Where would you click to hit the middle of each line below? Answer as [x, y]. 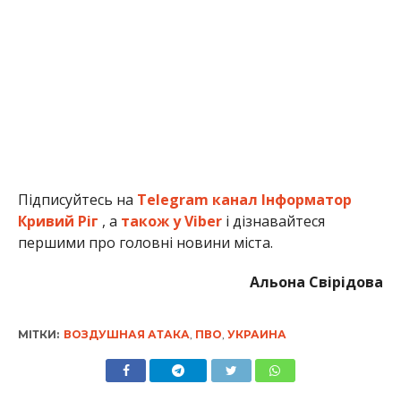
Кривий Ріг [58, 222]
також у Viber [171, 222]
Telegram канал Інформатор [244, 200]
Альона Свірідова [317, 282]
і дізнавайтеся [273, 222]
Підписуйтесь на [77, 200]
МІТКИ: [38, 335]
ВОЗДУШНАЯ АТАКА [126, 335]
